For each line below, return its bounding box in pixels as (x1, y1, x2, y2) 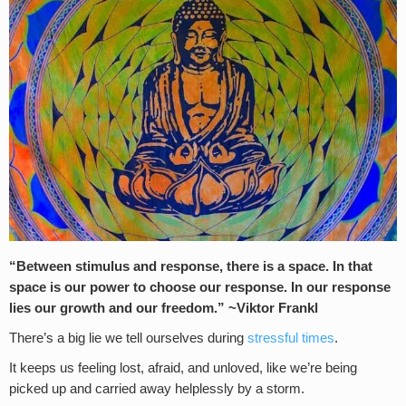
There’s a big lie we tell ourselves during (9, 331, 247, 346)
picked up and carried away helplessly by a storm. (9, 382, 304, 397)
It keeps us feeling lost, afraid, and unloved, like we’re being (9, 361, 357, 376)
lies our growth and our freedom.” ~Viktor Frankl (9, 301, 318, 316)
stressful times (247, 331, 334, 346)
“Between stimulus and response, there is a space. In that (9, 259, 372, 275)
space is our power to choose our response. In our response (9, 280, 391, 295)
